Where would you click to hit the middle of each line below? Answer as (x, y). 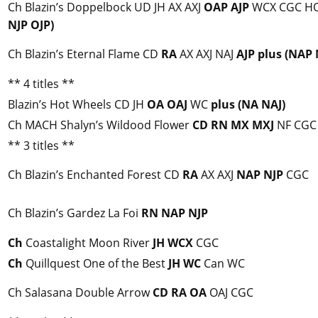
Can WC (223, 264)
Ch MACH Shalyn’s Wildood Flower (100, 125)
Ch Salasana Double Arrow (80, 293)
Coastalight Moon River (88, 243)
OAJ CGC (230, 293)
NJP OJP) (31, 25)
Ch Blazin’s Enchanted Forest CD (95, 175)
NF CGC (295, 125)
